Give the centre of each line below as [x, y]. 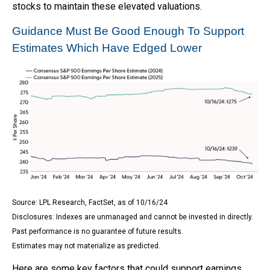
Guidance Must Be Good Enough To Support [128, 31]
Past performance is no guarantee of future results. [98, 231]
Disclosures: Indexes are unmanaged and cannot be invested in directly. [133, 217]
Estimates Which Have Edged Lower [107, 48]
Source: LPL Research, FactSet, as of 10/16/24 [90, 202]
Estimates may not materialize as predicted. [86, 246]
